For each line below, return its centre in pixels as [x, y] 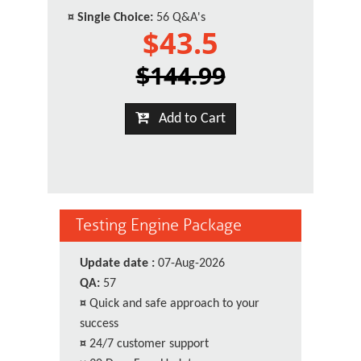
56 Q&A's [179, 18]
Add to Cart [187, 119]
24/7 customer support [149, 344]
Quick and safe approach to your [174, 304]
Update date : [117, 263]
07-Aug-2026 [190, 263]
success [99, 324]
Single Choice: [115, 18]
